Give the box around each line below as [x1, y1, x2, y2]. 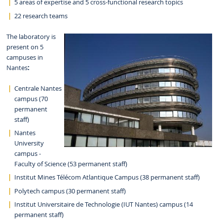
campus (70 [14, 94, 48, 103]
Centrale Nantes [14, 84, 62, 93]
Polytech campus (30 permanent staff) [14, 186, 126, 195]
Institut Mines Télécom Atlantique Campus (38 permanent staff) [14, 173, 200, 182]
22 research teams [14, 11, 68, 20]
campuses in [6, 53, 43, 62]
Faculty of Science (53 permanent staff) [14, 160, 127, 169]
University [14, 139, 44, 148]
